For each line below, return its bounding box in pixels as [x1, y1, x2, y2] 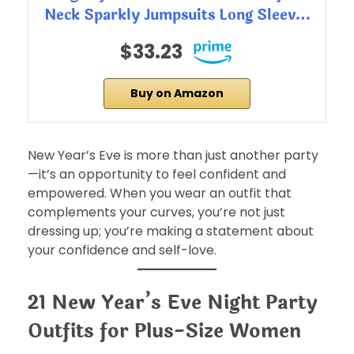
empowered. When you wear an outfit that [28, 184, 292, 203]
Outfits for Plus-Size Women [28, 317, 301, 347]
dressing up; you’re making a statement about [28, 222, 314, 241]
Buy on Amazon [130, 85, 224, 102]
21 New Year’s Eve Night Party [28, 288, 318, 318]
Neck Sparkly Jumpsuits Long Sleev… [43, 4, 311, 27]
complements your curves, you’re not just [28, 203, 285, 222]
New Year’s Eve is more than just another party [28, 146, 318, 165]
